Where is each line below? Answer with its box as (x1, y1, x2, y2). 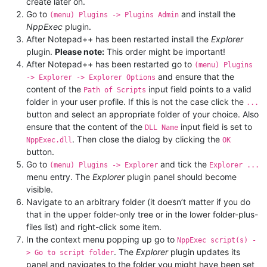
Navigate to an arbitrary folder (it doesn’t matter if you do (26, 197, 250, 207)
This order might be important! (104, 46, 225, 57)
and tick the (158, 159, 209, 170)
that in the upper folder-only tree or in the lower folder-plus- (26, 209, 258, 220)
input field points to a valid (146, 84, 252, 95)
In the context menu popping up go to (26, 234, 177, 245)
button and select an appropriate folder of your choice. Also (26, 109, 259, 120)
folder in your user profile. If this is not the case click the (26, 97, 246, 107)
